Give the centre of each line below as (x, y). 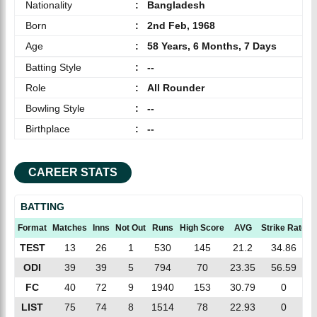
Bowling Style (55, 108)
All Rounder (176, 87)
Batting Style (53, 67)
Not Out (131, 227)
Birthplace (48, 128)
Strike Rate (284, 227)
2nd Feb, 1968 (181, 25)
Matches (70, 227)
